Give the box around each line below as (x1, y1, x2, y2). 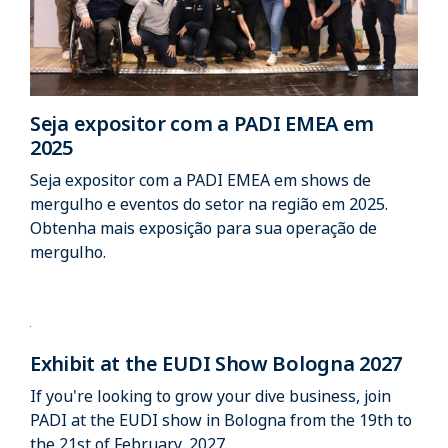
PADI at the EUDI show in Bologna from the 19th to (30, 408, 412, 431)
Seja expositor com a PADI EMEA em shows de (30, 168, 371, 191)
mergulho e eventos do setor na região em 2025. (30, 192, 388, 215)
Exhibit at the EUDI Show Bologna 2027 (30, 349, 402, 377)
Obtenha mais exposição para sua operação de (30, 216, 377, 239)
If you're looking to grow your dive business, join (30, 384, 391, 407)
